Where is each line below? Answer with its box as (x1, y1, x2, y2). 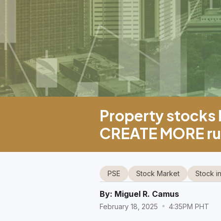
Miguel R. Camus (114, 189, 179, 199)
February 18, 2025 (99, 202, 160, 211)
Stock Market (136, 169, 180, 178)
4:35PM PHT (166, 202, 209, 211)
